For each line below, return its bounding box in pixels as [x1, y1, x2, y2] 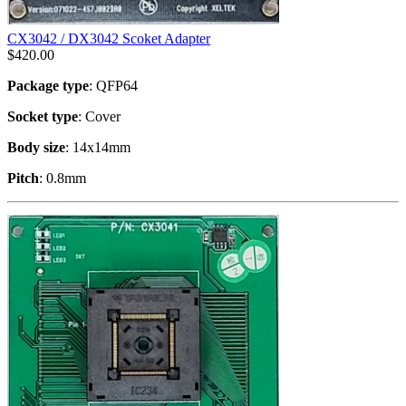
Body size [7, 139, 65, 155]
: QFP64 [89, 77, 138, 93]
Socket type [7, 108, 78, 124]
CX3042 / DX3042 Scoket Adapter [7, 30, 210, 46]
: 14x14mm [65, 139, 130, 155]
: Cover [78, 108, 121, 124]
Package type [7, 77, 89, 93]
